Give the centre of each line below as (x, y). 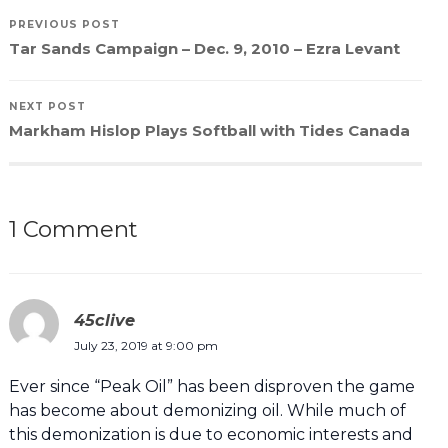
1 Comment (73, 228)
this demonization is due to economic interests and (210, 434)
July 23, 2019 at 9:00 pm (145, 345)
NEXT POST (47, 106)
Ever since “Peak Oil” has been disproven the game (211, 386)
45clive (104, 319)
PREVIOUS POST (64, 24)
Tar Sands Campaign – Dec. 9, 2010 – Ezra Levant (204, 48)
